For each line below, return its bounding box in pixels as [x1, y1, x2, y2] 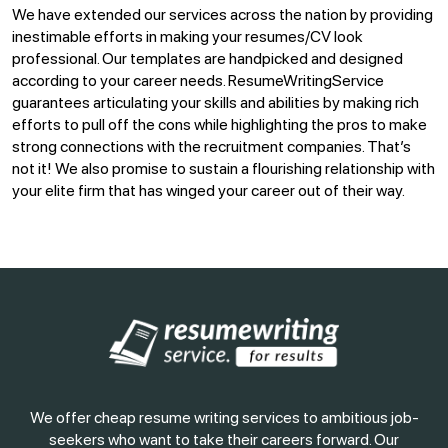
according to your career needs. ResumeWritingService [12, 70, 384, 90]
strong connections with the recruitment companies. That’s [12, 136, 411, 156]
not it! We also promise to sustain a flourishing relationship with [12, 158, 435, 178]
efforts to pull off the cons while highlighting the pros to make [12, 114, 427, 134]
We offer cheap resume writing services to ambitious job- [29, 407, 419, 427]
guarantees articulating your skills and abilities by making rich [12, 92, 419, 112]
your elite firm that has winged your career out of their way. [12, 180, 405, 200]
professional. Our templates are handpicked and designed [12, 48, 403, 68]
